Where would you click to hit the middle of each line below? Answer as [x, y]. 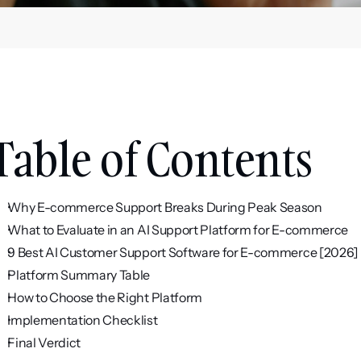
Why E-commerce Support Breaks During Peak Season [165, 207]
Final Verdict [44, 342]
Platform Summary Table [79, 275]
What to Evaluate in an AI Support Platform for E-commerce [178, 230]
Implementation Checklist [83, 320]
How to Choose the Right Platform [105, 297]
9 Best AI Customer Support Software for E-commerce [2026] [183, 252]
